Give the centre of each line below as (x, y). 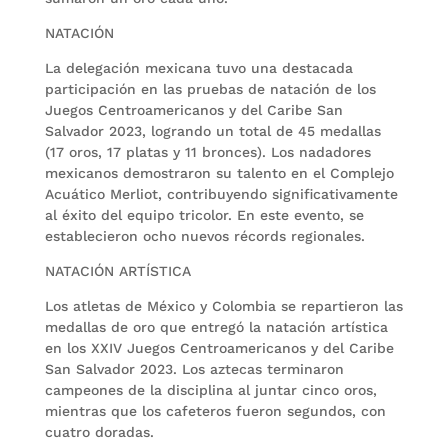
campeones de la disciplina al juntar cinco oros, (210, 390)
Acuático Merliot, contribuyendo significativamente (221, 194)
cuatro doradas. (99, 432)
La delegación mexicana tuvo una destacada (198, 68)
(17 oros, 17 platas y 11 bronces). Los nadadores (207, 152)
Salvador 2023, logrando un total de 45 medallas (212, 131)
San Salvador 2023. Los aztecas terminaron (194, 369)
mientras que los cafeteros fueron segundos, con (215, 411)
